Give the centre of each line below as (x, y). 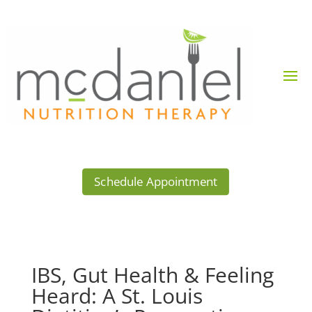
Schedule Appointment (156, 182)
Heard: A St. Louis (117, 296)
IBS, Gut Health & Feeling (152, 275)
